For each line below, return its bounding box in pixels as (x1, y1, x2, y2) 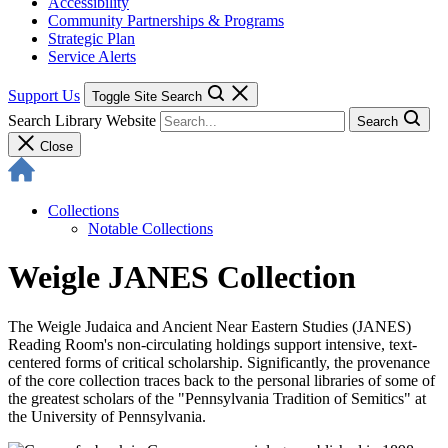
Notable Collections (88, 220, 213, 237)
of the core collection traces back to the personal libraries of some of (8, 371, 435, 389)
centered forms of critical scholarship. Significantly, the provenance (8, 353, 430, 371)
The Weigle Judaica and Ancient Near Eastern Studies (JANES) (8, 317, 411, 335)
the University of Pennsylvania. (8, 407, 206, 425)
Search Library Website (8, 112, 156, 129)
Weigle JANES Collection (8, 259, 356, 296)
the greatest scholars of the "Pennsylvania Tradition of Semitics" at (8, 389, 426, 407)
